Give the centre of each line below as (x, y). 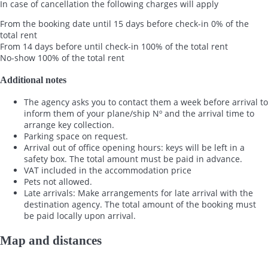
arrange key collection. (69, 125)
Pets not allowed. (58, 182)
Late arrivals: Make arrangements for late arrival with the (138, 193)
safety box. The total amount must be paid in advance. (133, 159)
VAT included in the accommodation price (108, 170)
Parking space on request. (76, 136)
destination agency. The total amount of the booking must (140, 205)
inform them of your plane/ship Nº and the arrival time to (139, 114)
